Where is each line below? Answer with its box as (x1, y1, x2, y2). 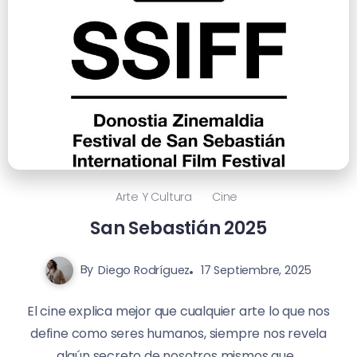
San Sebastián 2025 (90, 215, 267, 241)
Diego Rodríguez (98, 262, 190, 278)
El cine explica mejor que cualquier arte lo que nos (27, 302, 330, 320)
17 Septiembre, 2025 (200, 262, 312, 278)
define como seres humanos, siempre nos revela (30, 324, 327, 343)
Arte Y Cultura (115, 189, 192, 205)
